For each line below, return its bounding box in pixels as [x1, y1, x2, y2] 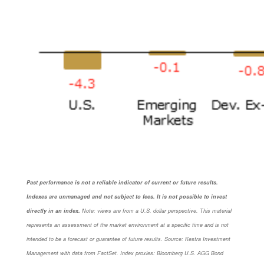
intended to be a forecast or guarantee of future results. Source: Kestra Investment [27, 235, 230, 243]
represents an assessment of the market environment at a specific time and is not [27, 220, 229, 229]
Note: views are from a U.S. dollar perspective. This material [82, 206, 232, 214]
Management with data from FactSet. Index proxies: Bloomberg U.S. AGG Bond [27, 249, 223, 257]
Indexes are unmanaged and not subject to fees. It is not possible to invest [27, 192, 227, 200]
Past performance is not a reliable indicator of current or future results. [27, 178, 218, 186]
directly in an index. [27, 206, 80, 214]
